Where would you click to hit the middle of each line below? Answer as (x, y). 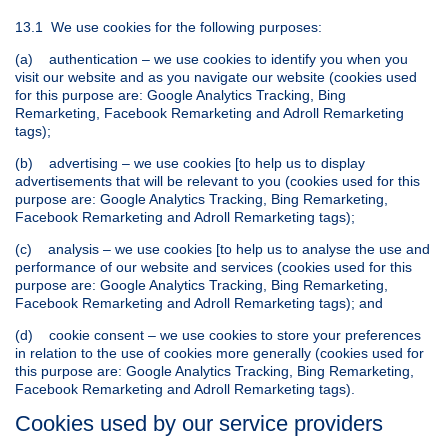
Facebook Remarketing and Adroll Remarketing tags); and (199, 303)
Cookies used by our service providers (199, 424)
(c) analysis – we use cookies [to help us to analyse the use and (222, 249)
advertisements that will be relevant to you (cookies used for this (217, 181)
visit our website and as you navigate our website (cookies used (216, 77)
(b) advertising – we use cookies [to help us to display (190, 163)
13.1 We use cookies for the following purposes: (168, 27)
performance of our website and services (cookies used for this (213, 267)
